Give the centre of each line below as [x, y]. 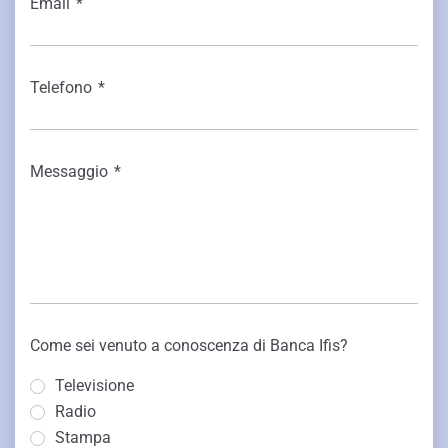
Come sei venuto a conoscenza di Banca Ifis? [189, 345]
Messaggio [69, 171]
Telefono [61, 87]
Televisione [94, 385]
